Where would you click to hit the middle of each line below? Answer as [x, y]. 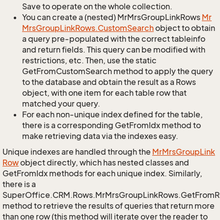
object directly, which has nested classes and [104, 163]
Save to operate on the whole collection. [97, 6]
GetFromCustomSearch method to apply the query [118, 71]
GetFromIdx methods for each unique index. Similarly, [102, 173]
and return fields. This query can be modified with [114, 50]
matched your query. [61, 104]
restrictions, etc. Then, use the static [89, 60]
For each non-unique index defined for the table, [112, 114]
